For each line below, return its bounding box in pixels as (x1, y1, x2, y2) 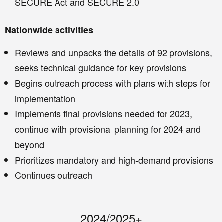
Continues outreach (15, 168, 92, 182)
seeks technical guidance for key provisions (15, 61, 186, 74)
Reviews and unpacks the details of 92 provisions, (15, 46, 212, 59)
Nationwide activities (5, 23, 93, 37)
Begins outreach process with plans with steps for (15, 76, 210, 90)
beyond (15, 138, 44, 151)
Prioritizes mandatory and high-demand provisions (15, 153, 213, 166)
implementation (15, 92, 75, 105)
